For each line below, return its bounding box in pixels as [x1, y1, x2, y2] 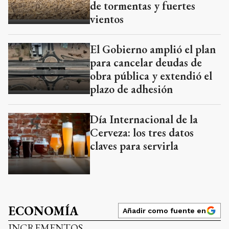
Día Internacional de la [90, 111, 198, 127]
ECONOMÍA [8, 202, 78, 219]
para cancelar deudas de [90, 55, 202, 70]
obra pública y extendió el [90, 68, 212, 83]
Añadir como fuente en [123, 206, 206, 215]
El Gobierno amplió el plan [90, 41, 216, 57]
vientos [90, 11, 124, 27]
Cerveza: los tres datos [90, 125, 194, 140]
